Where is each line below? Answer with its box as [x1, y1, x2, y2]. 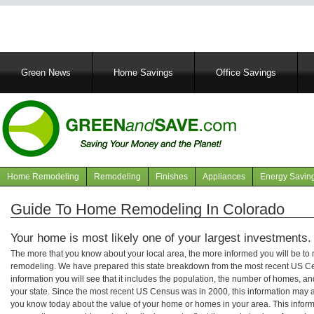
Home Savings [114, 67, 173, 78]
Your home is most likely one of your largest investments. [11, 231, 311, 245]
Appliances [203, 171, 245, 182]
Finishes [156, 171, 188, 182]
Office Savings [216, 67, 276, 78]
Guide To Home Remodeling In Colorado [11, 200, 285, 218]
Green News [21, 67, 71, 78]
